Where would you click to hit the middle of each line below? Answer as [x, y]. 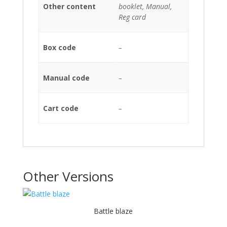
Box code [60, 47]
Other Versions [68, 176]
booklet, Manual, [145, 6]
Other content [69, 6]
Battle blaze [113, 211]
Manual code [66, 78]
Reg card [132, 17]
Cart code [61, 108]
